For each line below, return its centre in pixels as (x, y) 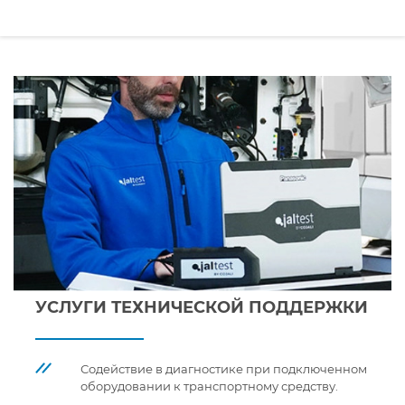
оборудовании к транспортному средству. (209, 386)
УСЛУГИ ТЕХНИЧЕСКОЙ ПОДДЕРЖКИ (202, 308)
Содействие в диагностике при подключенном (224, 369)
